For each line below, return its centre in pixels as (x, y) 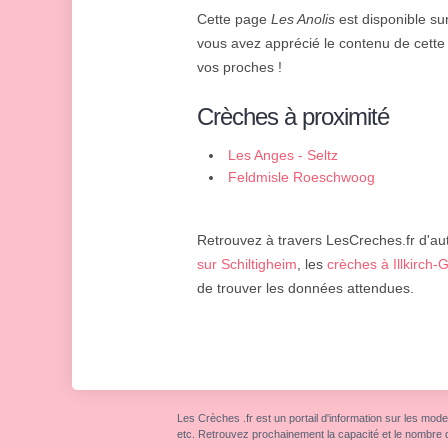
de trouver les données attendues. (305, 288)
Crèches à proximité (293, 117)
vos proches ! (239, 67)
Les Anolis (303, 19)
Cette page (234, 19)
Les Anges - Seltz (283, 155)
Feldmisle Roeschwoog (301, 177)
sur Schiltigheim (247, 264)
